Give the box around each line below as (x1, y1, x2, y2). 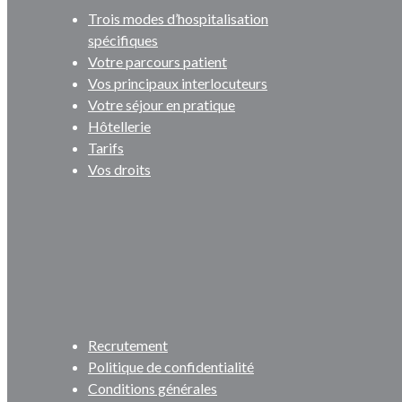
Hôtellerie (88, 118, 151, 135)
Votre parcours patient (88, 53, 227, 71)
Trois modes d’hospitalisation (88, 10, 268, 28)
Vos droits (88, 161, 151, 179)
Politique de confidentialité (88, 358, 254, 376)
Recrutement (88, 336, 168, 354)
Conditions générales (88, 380, 217, 398)
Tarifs (88, 139, 124, 157)
